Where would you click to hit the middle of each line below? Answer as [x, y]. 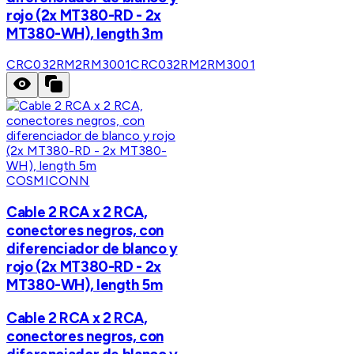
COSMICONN [48, 181]
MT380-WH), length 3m [85, 33]
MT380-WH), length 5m [85, 285]
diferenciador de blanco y [92, 249]
